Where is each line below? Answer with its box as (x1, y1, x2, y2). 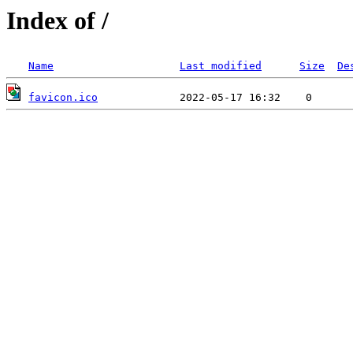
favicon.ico (28, 91, 98, 104)
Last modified (180, 60, 262, 72)
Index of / (6, 6, 109, 35)
